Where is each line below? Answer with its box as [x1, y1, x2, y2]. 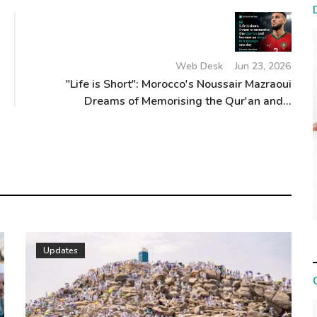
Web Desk [175, 59, 224, 74]
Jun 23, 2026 [235, 59, 292, 74]
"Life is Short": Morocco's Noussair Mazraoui [66, 76, 292, 93]
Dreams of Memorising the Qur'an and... [84, 93, 292, 110]
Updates [42, 245, 78, 257]
